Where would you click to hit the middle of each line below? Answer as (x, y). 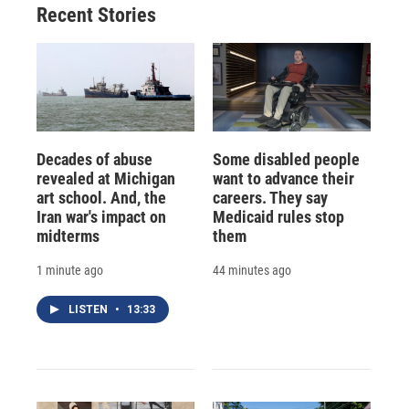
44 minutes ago (252, 270)
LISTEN (89, 309)
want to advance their (283, 178)
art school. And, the (101, 197)
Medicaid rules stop (278, 216)
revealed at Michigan (106, 178)
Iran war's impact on (101, 216)
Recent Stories (96, 16)
